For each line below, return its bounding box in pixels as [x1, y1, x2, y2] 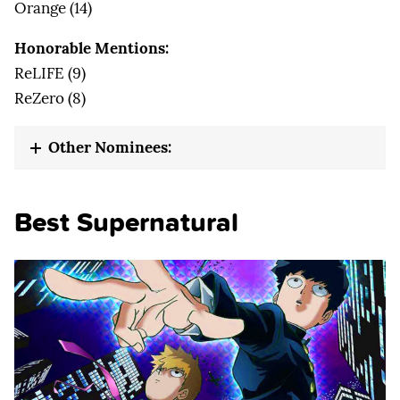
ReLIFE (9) [14, 63, 86, 84]
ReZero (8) [14, 88, 86, 109]
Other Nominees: [48, 137, 171, 158]
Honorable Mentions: [14, 38, 169, 59]
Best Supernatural [14, 201, 238, 242]
